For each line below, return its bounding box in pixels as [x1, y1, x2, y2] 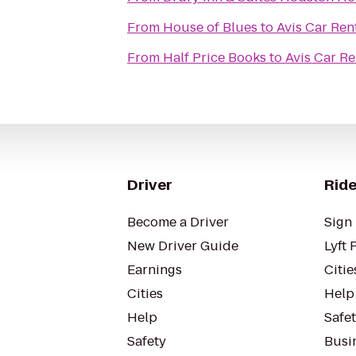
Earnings [127, 261, 182, 279]
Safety [127, 332, 166, 350]
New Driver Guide [127, 237, 238, 255]
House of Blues [163, 18, 257, 37]
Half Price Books [163, 48, 266, 67]
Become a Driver [127, 213, 229, 231]
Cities [127, 284, 163, 303]
